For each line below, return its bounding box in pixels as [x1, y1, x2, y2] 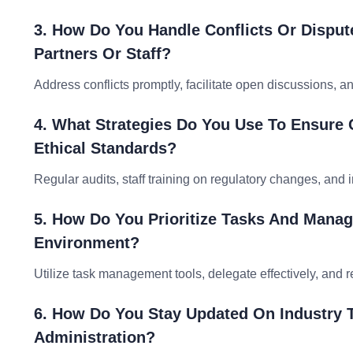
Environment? [34, 234, 139, 251]
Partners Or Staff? [34, 45, 171, 62]
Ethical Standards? [34, 139, 176, 157]
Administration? [34, 329, 155, 346]
